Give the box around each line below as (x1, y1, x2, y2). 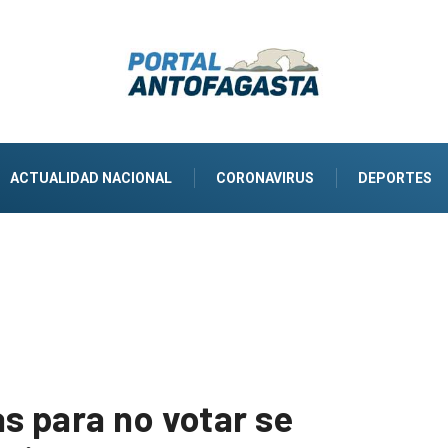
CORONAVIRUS (216, 169, 314, 186)
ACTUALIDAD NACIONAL (10, 169, 172, 186)
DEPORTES (358, 169, 432, 186)
